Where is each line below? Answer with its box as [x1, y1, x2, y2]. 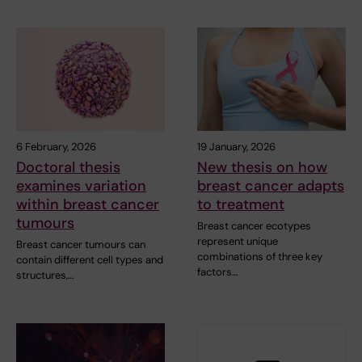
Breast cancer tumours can [16, 238, 145, 252]
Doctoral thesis [16, 158, 120, 178]
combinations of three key [197, 250, 322, 264]
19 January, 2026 [197, 140, 276, 154]
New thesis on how [197, 158, 327, 178]
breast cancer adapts [197, 176, 344, 196]
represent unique [197, 234, 278, 249]
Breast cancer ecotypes [197, 219, 311, 234]
